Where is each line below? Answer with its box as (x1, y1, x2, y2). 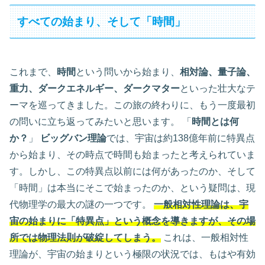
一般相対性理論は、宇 (154, 199, 248, 210)
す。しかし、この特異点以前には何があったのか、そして (9, 166, 256, 177)
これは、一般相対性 (161, 232, 248, 243)
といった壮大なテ (180, 83, 256, 94)
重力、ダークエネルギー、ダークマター (9, 83, 180, 94)
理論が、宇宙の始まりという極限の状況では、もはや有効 (9, 249, 256, 260)
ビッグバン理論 (40, 133, 106, 144)
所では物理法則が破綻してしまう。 (9, 232, 161, 243)
